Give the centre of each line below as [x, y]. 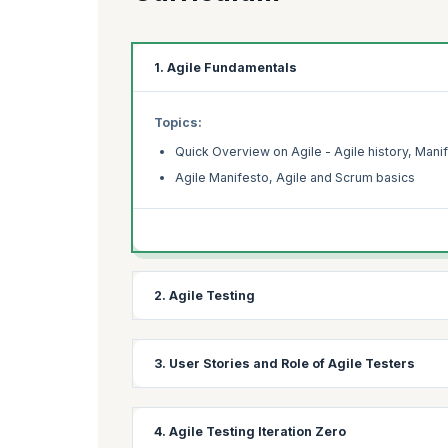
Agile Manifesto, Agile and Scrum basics [295, 178]
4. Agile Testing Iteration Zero [250, 432]
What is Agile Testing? [241, 380]
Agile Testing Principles [245, 432]
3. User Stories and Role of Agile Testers [284, 364]
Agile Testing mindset [240, 406]
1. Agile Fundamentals [225, 67]
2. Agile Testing [204, 296]
